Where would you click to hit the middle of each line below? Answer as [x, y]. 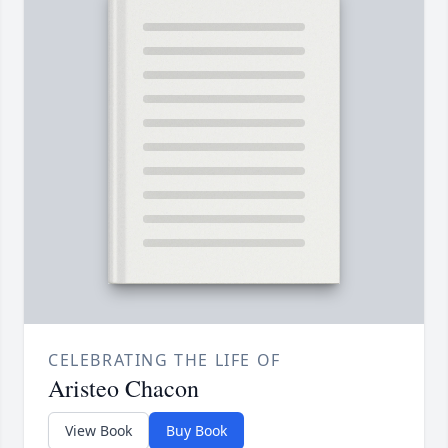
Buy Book [196, 431]
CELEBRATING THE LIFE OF [164, 360]
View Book [98, 431]
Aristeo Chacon [123, 388]
